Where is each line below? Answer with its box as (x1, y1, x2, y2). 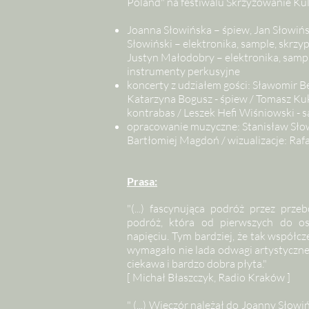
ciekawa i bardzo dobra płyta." (127, 257, 271, 270)
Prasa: (127, 175, 157, 188)
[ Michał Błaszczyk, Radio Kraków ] (127, 270, 290, 284)
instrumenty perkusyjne (127, 64, 240, 78)
